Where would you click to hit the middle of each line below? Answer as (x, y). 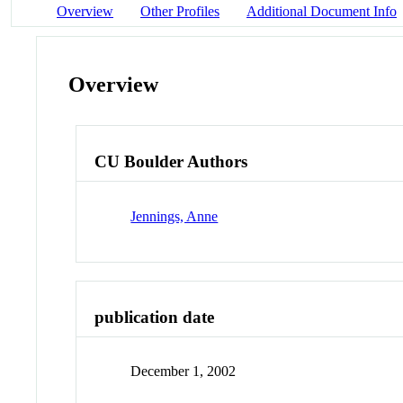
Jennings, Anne (175, 216)
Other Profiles (180, 11)
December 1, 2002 (184, 372)
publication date (155, 317)
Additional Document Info (322, 11)
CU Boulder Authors (171, 162)
